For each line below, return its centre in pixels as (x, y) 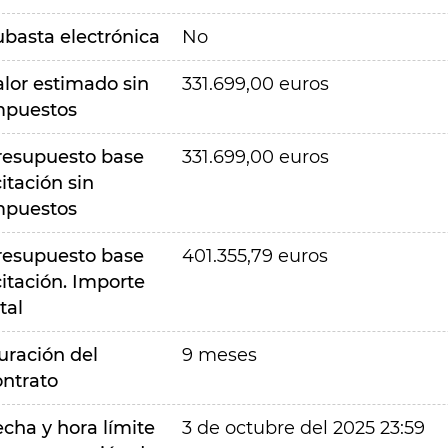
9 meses (219, 355)
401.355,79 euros (254, 256)
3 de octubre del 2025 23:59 (303, 428)
